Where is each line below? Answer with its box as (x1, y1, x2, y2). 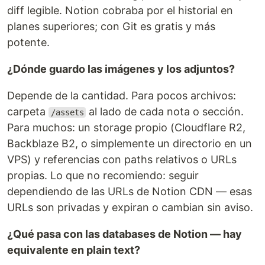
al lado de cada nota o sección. (86, 105, 244, 118)
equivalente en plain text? (7, 244, 140, 256)
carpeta (7, 105, 49, 118)
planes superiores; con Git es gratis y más (7, 20, 215, 33)
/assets (50, 108, 84, 117)
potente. (7, 36, 50, 49)
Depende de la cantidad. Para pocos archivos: (7, 89, 236, 102)
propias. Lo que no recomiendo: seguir (7, 169, 199, 182)
